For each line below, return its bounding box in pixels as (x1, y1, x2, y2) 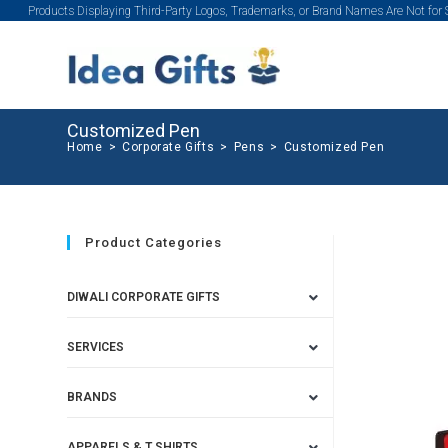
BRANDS (67, 390, 118, 404)
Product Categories (85, 235, 223, 250)
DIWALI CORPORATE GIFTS (67, 290, 221, 304)
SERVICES (67, 340, 125, 354)
